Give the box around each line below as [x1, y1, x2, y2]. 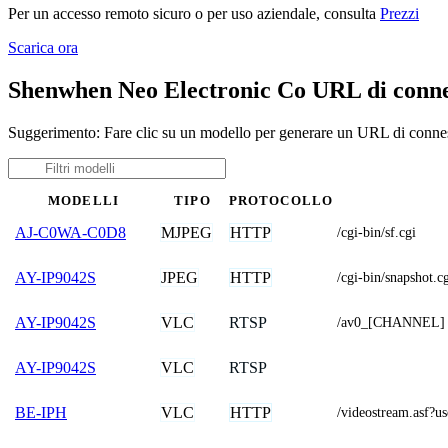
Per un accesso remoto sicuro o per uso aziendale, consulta [8, 4, 380, 22]
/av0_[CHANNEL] [337, 314, 445, 330]
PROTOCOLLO [229, 193, 333, 208]
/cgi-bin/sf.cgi [337, 224, 416, 240]
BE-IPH [15, 403, 67, 421]
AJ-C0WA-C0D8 [15, 223, 126, 241]
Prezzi [380, 4, 419, 22]
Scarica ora [8, 38, 78, 56]
